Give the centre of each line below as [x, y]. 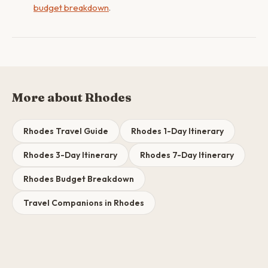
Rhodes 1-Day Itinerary [177, 131]
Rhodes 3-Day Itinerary [70, 155]
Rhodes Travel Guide [66, 131]
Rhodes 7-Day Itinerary [187, 155]
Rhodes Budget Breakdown [79, 179]
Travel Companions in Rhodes [84, 203]
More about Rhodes [72, 97]
